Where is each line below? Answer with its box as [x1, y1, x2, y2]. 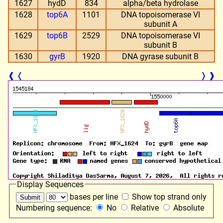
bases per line [68, 192, 120, 202]
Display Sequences [17, 179, 84, 189]
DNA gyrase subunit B [122, 51, 199, 61]
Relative [129, 203, 161, 213]
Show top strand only [130, 192, 207, 202]
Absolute [171, 203, 206, 213]
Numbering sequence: [16, 203, 94, 213]
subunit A [143, 19, 177, 29]
